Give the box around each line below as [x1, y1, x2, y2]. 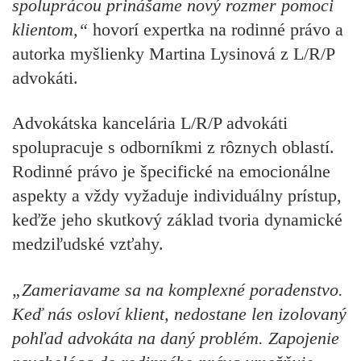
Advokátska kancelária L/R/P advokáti [12, 113, 288, 134]
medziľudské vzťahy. [12, 234, 164, 255]
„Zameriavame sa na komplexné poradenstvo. [12, 279, 343, 300]
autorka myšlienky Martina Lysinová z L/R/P [12, 43, 334, 64]
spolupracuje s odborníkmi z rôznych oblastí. [12, 137, 334, 158]
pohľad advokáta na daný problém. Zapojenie [12, 327, 339, 348]
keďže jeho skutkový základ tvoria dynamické [12, 210, 342, 230]
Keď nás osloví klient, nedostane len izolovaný [12, 303, 346, 324]
